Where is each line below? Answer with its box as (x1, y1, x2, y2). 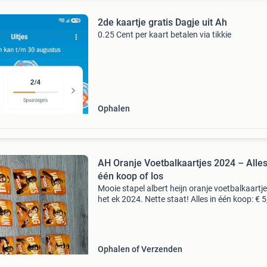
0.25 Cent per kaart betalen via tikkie (97, 30, 231, 39)
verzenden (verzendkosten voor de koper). (97, 216, 252, 225)
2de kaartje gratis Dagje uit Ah (97, 17, 227, 28)
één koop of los (97, 170, 163, 182)
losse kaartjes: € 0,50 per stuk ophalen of (97, 205, 247, 215)
